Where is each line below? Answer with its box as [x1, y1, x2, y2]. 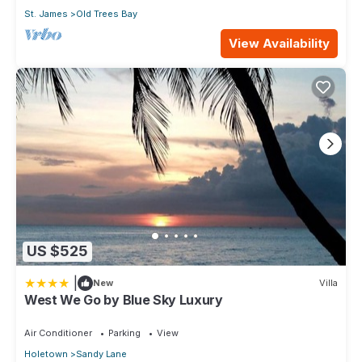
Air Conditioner [24, 326, 92, 339]
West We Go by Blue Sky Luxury [24, 291, 223, 308]
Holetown [24, 347, 68, 360]
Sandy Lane [76, 347, 127, 360]
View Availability [229, 35, 330, 51]
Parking [108, 326, 141, 339]
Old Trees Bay [76, 7, 137, 19]
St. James [24, 7, 68, 19]
